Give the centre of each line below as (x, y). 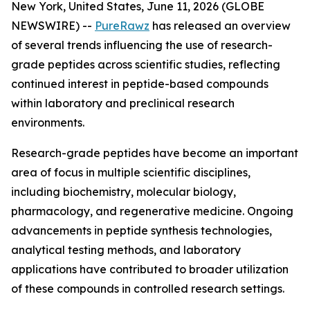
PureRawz (122, 26)
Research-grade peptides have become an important (155, 153)
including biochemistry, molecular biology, (124, 192)
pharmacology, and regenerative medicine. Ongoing (152, 211)
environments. (48, 122)
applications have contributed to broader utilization (150, 269)
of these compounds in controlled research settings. (148, 289)
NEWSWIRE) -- (53, 26)
